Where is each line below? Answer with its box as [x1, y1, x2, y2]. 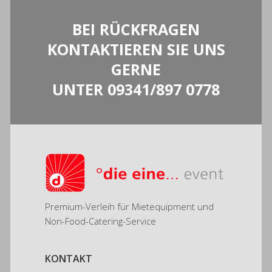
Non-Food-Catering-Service [45, 214, 156, 227]
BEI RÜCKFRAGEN [72, 18, 200, 39]
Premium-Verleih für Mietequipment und [45, 200, 214, 212]
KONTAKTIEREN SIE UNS [47, 38, 225, 59]
